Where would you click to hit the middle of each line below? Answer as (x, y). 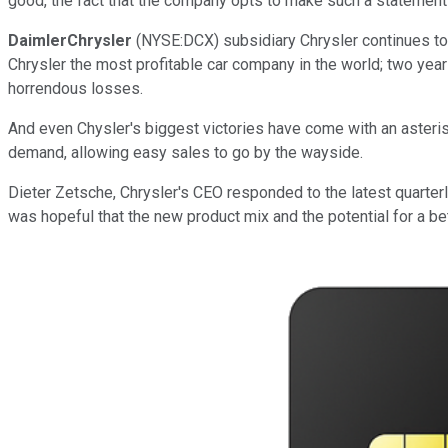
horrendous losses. (75, 88)
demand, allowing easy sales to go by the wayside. (185, 152)
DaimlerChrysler (70, 40)
